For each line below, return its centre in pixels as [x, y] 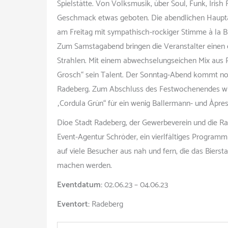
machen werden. [84, 166]
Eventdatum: [80, 185]
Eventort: [73, 204]
